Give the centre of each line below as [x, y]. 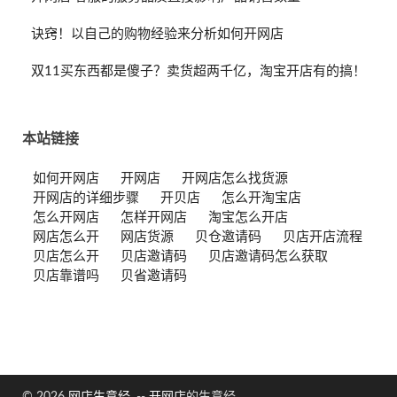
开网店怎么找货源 [235, 178]
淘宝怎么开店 [248, 217]
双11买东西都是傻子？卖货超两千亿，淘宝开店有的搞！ [198, 71]
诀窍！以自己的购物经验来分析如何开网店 [157, 34]
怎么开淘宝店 [261, 198]
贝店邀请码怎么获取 [268, 256]
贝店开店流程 [323, 237]
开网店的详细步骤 [86, 198]
